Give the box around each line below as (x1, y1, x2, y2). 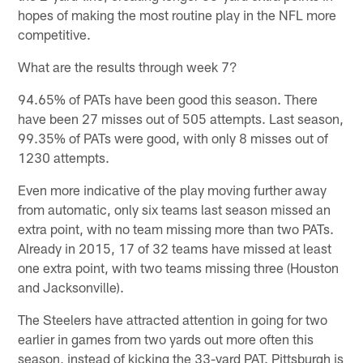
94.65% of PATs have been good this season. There (18, 91, 318, 108)
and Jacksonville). (18, 279, 125, 296)
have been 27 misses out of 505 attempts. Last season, (18, 110, 344, 127)
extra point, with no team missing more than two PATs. (18, 220, 335, 237)
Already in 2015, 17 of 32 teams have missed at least (18, 240, 332, 257)
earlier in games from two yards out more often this (18, 331, 314, 348)
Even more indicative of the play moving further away (18, 181, 327, 199)
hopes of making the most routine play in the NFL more (18, 6, 337, 23)
